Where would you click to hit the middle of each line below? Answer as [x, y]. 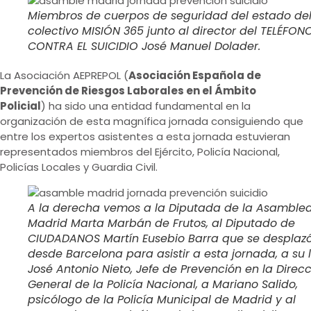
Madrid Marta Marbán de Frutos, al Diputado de [161, 224]
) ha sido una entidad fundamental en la [146, 106]
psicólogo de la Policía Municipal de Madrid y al [162, 300]
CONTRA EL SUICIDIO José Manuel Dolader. [144, 47]
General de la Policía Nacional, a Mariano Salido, [163, 285]
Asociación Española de [195, 76]
